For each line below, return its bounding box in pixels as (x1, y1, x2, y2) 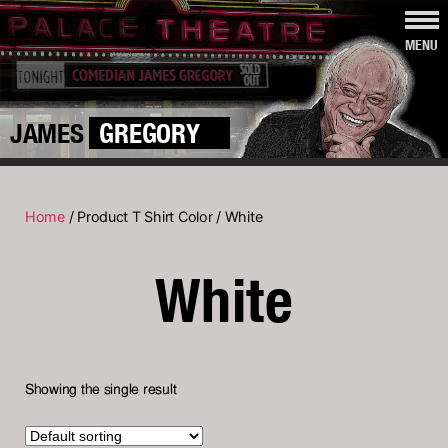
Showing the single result (25, 383, 177, 399)
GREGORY (99, 116, 200, 149)
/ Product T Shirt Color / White (64, 207, 263, 225)
